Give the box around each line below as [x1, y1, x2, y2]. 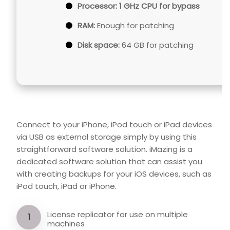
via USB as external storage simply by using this [16, 131, 197, 143]
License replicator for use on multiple [47, 209, 188, 220]
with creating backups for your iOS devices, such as [16, 168, 212, 180]
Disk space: [78, 40, 120, 51]
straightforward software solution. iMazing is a [16, 144, 193, 155]
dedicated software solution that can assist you [16, 156, 202, 167]
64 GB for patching [120, 40, 194, 51]
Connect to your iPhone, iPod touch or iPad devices [16, 119, 212, 130]
